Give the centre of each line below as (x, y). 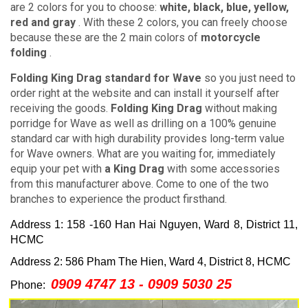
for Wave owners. (54, 154)
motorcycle (231, 37)
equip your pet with (57, 169)
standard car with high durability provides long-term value (147, 139)
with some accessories (222, 169)
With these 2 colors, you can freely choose (185, 22)
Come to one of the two (212, 184)
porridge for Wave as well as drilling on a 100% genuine (143, 123)
